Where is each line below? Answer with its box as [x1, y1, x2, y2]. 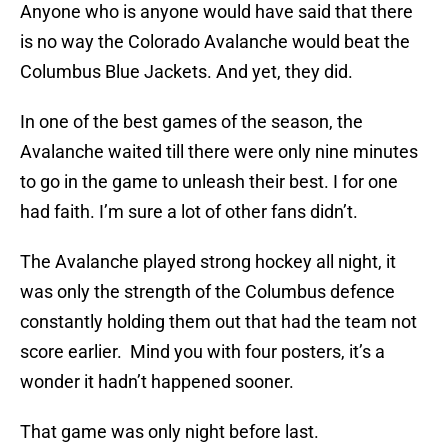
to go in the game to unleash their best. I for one [20, 171, 398, 193]
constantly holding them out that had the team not [20, 311, 417, 333]
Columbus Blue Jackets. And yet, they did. [20, 61, 353, 83]
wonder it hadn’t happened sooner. [20, 371, 294, 393]
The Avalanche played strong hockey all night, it [20, 251, 396, 273]
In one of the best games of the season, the [20, 111, 363, 133]
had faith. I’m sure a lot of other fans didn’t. [20, 201, 358, 223]
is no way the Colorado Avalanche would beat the [20, 31, 410, 53]
